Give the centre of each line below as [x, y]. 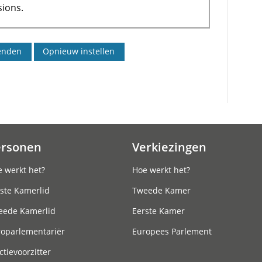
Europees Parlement [172, 231]
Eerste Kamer [158, 211]
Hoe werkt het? [161, 170]
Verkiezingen [169, 146]
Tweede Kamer [161, 190]
